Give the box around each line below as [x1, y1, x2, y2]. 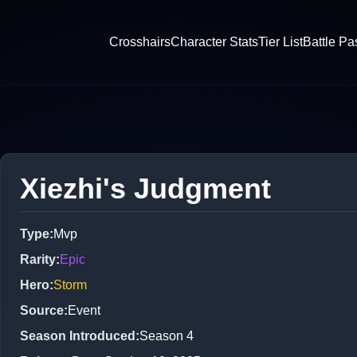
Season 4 [139, 328, 194, 343]
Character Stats [171, 34, 258, 49]
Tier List [258, 34, 303, 49]
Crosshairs [109, 34, 171, 49]
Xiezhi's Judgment [20, 171, 271, 205]
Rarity [20, 252, 56, 266]
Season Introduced [20, 328, 135, 343]
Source [20, 303, 64, 317]
